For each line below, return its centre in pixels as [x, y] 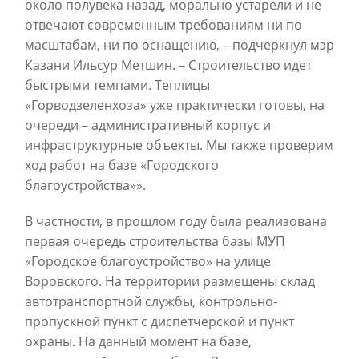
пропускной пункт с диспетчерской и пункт [159, 322]
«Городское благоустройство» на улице [148, 262]
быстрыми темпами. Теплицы [117, 85]
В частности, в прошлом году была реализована [176, 222]
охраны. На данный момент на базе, [138, 342]
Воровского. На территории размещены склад [170, 282]
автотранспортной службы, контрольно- [151, 302]
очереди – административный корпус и [148, 125]
